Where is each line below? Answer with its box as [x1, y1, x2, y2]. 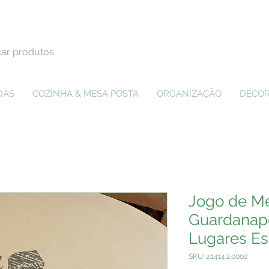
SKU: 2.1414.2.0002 [189, 252, 247, 261]
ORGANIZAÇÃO [157, 88, 222, 99]
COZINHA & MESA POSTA [32, 88, 139, 99]
